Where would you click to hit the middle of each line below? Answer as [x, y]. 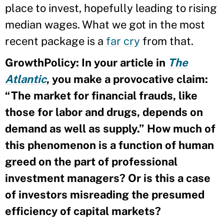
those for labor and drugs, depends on [104, 112]
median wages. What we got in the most [105, 24]
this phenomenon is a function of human [109, 145]
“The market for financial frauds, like [101, 95]
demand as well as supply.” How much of [110, 128]
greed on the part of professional [91, 161]
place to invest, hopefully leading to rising [111, 8]
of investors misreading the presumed [105, 194]
